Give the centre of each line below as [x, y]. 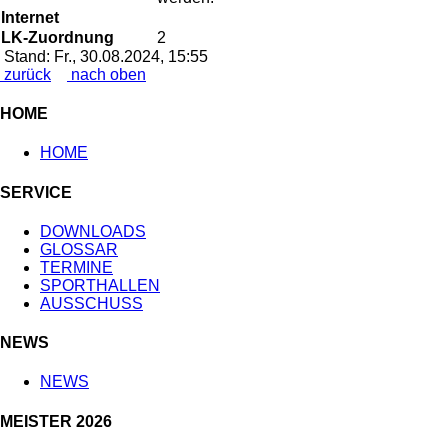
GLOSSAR [79, 249]
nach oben [106, 74]
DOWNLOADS [93, 231]
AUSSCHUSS [91, 303]
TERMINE [76, 267]
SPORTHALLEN [100, 285]
